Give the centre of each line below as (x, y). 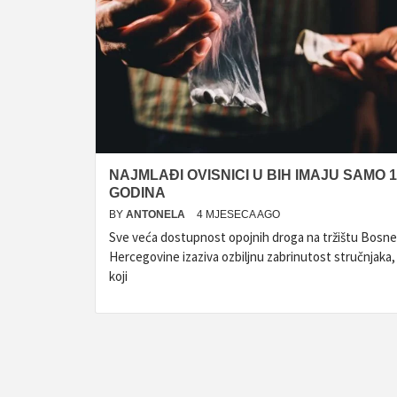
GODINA (137, 193)
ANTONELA (157, 214)
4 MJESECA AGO (238, 214)
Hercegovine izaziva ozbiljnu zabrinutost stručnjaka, (252, 257)
